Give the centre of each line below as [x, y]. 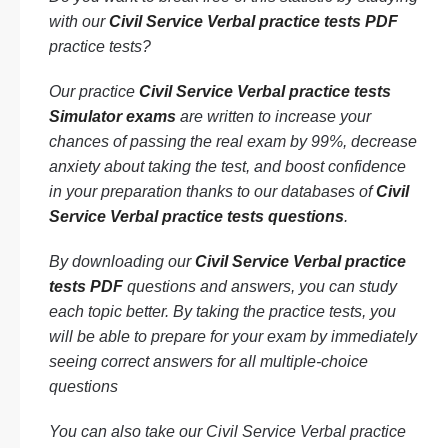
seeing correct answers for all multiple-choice [208, 361]
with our [79, 21]
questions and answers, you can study [260, 286]
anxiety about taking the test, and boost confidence [227, 166]
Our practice [94, 91]
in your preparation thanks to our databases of [212, 191]
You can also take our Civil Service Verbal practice [227, 431]
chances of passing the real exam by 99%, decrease [233, 141]
